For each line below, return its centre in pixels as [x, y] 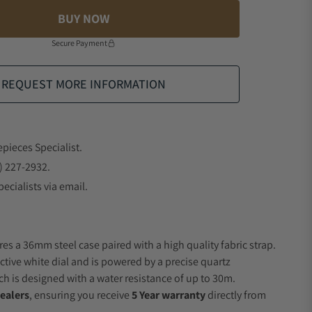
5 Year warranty [169, 295]
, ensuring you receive [80, 295]
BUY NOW [84, 18]
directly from [236, 295]
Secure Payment [79, 43]
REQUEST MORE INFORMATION [84, 84]
